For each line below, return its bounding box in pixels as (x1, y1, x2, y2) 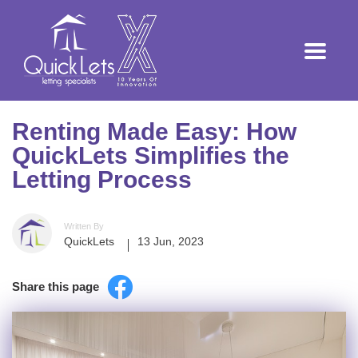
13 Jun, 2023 (137, 235, 204, 248)
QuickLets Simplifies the (12, 142, 289, 169)
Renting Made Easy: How (12, 118, 296, 145)
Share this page (12, 280, 99, 293)
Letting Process (12, 166, 192, 193)
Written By (64, 221, 104, 231)
